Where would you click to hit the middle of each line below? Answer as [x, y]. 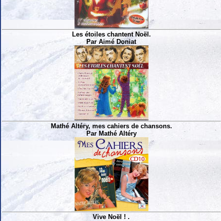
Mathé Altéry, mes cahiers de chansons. [111, 126]
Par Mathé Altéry [111, 133]
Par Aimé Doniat [111, 41]
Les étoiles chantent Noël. [111, 34]
